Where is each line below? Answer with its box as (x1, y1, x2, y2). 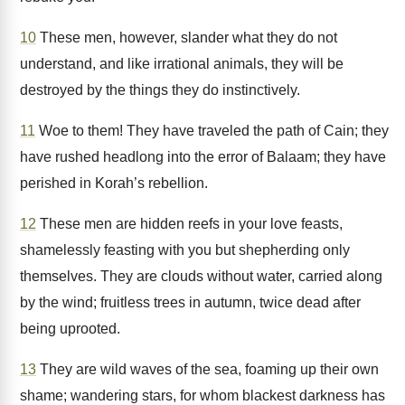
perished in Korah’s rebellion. (20, 175, 208, 191)
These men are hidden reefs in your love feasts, (36, 216, 343, 231)
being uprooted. (20, 321, 120, 336)
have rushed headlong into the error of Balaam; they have (20, 149, 386, 165)
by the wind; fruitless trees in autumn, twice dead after (20, 295, 361, 310)
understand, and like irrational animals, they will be (20, 56, 344, 71)
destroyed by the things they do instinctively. (20, 82, 300, 98)
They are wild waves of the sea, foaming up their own (36, 362, 379, 377)
